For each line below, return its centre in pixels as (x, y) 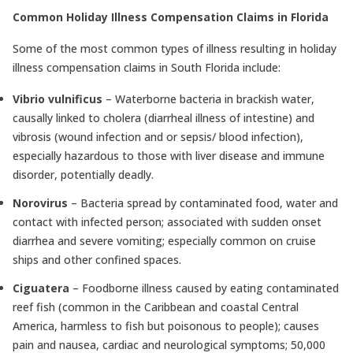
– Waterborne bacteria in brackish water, (208, 99)
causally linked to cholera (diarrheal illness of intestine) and (163, 118)
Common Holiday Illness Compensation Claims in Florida (171, 17)
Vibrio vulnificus (58, 99)
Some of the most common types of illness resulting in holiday (175, 48)
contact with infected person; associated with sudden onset (167, 222)
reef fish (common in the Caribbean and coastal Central (156, 307)
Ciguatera (41, 288)
